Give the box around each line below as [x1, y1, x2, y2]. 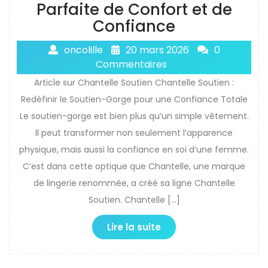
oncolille [63, 42, 103, 57]
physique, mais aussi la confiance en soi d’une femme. [19, 143, 249, 156]
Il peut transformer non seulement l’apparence [35, 126, 233, 139]
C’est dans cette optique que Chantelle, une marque [23, 160, 245, 172]
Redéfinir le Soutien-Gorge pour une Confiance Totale [20, 93, 248, 105]
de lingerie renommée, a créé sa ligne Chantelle [33, 176, 235, 189]
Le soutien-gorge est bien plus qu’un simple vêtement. [19, 109, 249, 122]
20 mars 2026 [125, 42, 189, 57]
